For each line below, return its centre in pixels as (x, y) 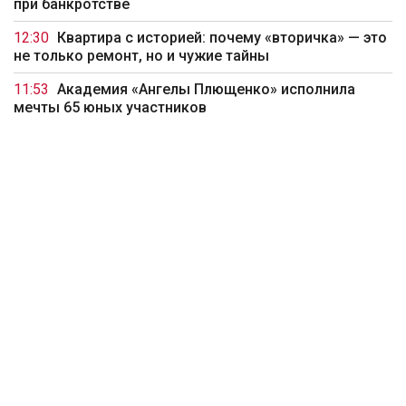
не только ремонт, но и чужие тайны (141, 56)
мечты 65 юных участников (110, 108)
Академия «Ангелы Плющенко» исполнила (206, 90)
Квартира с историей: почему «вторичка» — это (222, 38)
